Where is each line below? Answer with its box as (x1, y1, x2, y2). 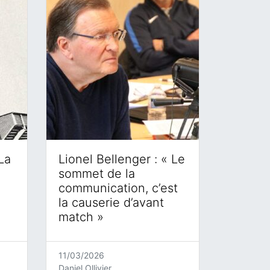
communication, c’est (58, 181, 178, 195)
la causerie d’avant (58, 195, 164, 210)
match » (58, 210, 104, 224)
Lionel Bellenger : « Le (58, 152, 185, 166)
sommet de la (58, 166, 135, 181)
